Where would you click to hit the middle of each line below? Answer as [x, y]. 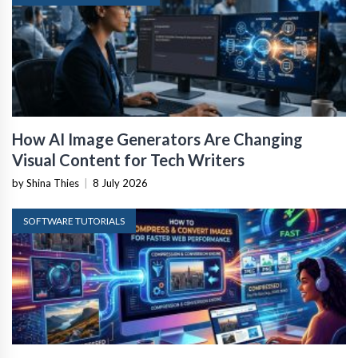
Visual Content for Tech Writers [128, 160]
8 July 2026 [120, 183]
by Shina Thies [46, 183]
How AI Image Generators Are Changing [157, 139]
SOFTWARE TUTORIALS [74, 221]
